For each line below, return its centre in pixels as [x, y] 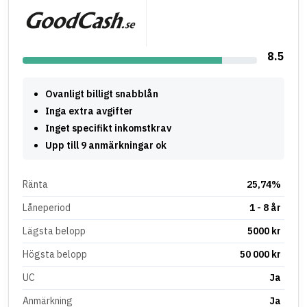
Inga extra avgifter [89, 111]
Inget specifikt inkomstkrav [108, 128]
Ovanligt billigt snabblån [102, 94]
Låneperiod [47, 207]
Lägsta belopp [54, 231]
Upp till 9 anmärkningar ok [106, 145]
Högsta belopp [55, 254]
